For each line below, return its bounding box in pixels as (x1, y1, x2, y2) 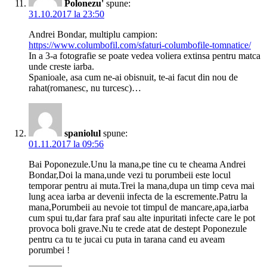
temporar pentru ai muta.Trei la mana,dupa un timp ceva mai (29, 181, 254, 191)
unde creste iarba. (29, 61, 94, 72)
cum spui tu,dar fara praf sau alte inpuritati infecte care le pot (29, 213, 255, 223)
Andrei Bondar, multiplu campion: (29, 29, 157, 40)
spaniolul (64, 128, 101, 139)
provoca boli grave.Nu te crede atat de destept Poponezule (29, 223, 247, 234)
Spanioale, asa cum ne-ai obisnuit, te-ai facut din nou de (29, 72, 238, 83)
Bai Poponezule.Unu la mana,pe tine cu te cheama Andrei (29, 159, 246, 170)
